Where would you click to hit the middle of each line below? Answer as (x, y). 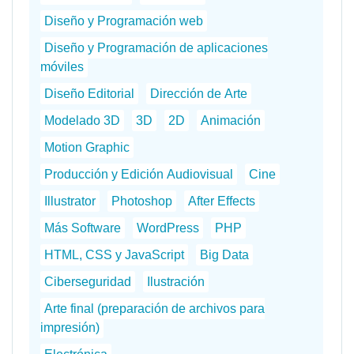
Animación (230, 120)
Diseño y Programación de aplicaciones (156, 47)
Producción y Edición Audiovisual (138, 174)
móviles (62, 66)
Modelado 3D (82, 120)
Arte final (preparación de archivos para (154, 308)
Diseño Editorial (89, 93)
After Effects (221, 201)
